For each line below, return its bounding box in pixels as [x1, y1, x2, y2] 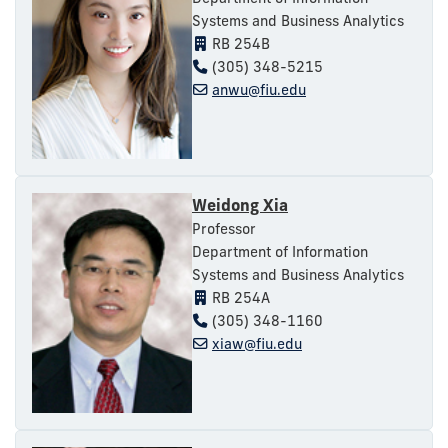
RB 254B [208, 34, 270, 53]
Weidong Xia [192, 194, 288, 215]
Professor [192, 219, 256, 238]
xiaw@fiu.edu [212, 334, 302, 353]
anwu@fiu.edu [212, 80, 306, 99]
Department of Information [192, 242, 368, 261]
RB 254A [208, 288, 270, 307]
